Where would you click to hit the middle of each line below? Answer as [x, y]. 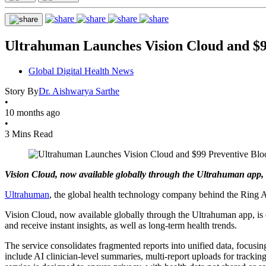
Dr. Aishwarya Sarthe [79, 91]
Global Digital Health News [81, 71]
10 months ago [32, 112]
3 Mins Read [29, 134]
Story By [22, 91]
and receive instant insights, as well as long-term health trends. [121, 225]
